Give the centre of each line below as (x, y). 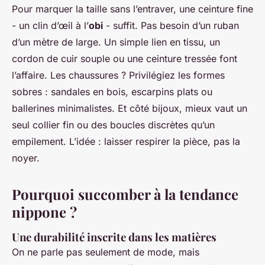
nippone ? (44, 211)
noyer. (26, 158)
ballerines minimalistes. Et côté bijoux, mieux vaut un (130, 108)
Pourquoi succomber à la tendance (125, 194)
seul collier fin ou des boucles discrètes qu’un (113, 125)
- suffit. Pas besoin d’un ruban (171, 25)
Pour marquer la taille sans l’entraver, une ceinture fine (132, 9)
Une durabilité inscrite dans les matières (114, 237)
